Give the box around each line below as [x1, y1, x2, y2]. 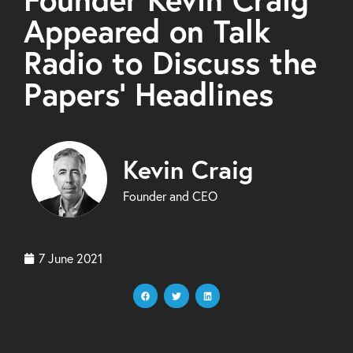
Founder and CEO [123, 188, 218, 204]
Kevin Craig [123, 152, 254, 186]
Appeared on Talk [24, 10, 270, 52]
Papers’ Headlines [24, 73, 273, 115]
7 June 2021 [39, 250, 102, 266]
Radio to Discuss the [24, 42, 317, 84]
